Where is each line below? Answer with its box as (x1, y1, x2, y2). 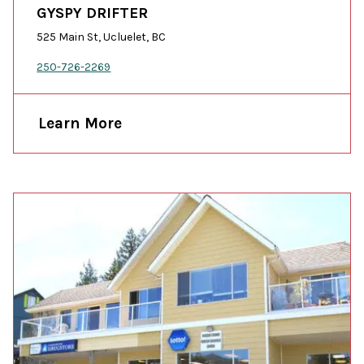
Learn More (38, 113, 123, 132)
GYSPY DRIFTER (37, 3, 149, 22)
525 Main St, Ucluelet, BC (37, 29, 167, 44)
